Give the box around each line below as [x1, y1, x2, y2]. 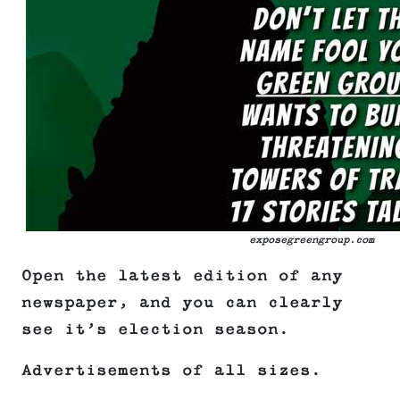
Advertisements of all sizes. [21, 362, 321, 380]
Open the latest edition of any [21, 267, 343, 286]
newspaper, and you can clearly [21, 294, 343, 312]
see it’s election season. [21, 321, 289, 339]
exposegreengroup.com [249, 234, 374, 246]
